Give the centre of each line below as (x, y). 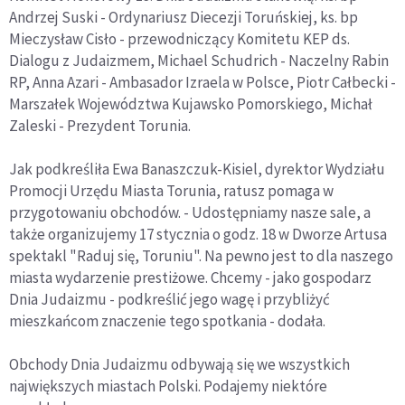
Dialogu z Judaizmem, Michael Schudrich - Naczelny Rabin (199, 60)
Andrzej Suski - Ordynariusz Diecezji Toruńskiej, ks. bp (184, 17)
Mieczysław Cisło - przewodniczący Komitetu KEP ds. (179, 38)
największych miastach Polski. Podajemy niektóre (168, 386)
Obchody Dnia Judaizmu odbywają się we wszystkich (179, 364)
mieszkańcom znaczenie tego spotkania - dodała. (167, 320)
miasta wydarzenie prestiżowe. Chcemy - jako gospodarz (190, 277)
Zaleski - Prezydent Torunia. (100, 125)
